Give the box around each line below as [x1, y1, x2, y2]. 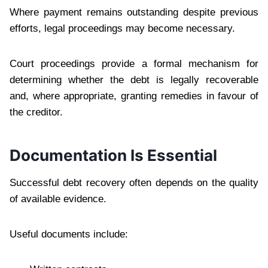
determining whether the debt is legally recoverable [10, 74, 258, 86]
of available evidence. [10, 193, 106, 205]
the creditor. [10, 106, 63, 118]
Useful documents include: [10, 228, 128, 240]
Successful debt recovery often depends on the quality [10, 176, 258, 188]
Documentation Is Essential [10, 145, 217, 165]
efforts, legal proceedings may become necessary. [10, 22, 235, 34]
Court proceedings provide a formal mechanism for [10, 57, 258, 69]
